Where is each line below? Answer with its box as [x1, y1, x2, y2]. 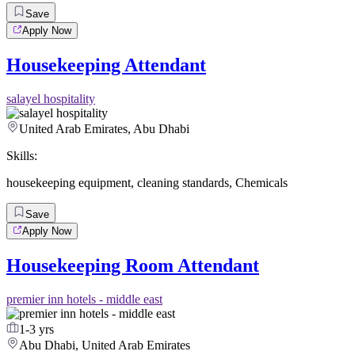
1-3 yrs [19, 322, 54, 336]
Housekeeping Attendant [6, 55, 206, 76]
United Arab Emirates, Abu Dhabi [19, 121, 189, 136]
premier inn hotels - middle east [6, 292, 162, 306]
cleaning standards [137, 175, 229, 189]
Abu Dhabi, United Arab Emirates [19, 338, 190, 352]
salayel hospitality [6, 91, 95, 105]
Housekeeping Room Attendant [6, 254, 259, 276]
